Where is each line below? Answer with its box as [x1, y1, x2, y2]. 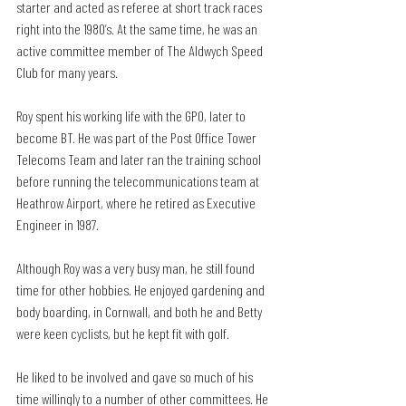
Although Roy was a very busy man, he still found [16, 258, 257, 276]
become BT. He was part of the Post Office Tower [16, 128, 259, 146]
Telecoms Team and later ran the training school [16, 150, 264, 168]
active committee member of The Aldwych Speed [16, 41, 266, 59]
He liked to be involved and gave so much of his [16, 367, 256, 385]
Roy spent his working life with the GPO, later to [16, 106, 248, 124]
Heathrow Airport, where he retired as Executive [16, 193, 258, 211]
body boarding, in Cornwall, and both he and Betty [16, 302, 265, 320]
